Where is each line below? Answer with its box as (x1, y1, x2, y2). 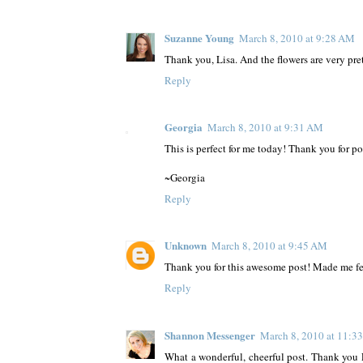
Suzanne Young (164, 29, 234, 45)
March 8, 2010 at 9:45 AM (211, 238, 327, 254)
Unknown (164, 237, 207, 254)
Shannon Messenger (164, 327, 255, 343)
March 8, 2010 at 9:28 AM (239, 30, 355, 45)
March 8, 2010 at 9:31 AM (207, 120, 323, 135)
